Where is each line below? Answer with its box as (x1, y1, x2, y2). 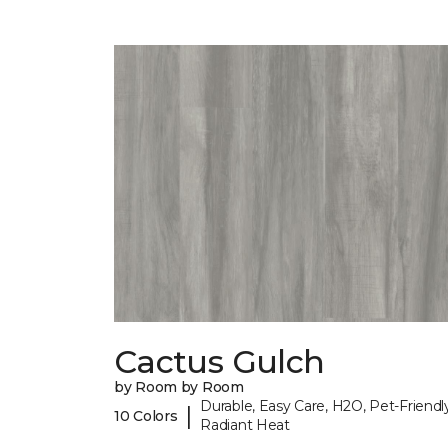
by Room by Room (114, 378, 244, 397)
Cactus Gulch (114, 342, 325, 382)
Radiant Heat (200, 416, 290, 435)
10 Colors (114, 406, 178, 425)
